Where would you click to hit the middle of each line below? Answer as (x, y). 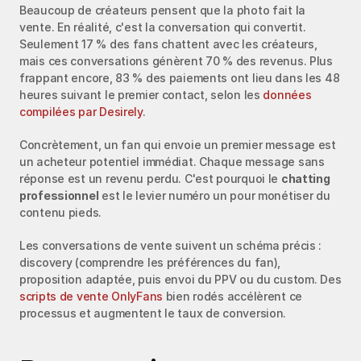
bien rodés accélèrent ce (233, 296)
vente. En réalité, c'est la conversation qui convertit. (163, 27)
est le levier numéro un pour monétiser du (214, 195)
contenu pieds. (61, 212)
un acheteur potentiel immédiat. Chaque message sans (172, 161)
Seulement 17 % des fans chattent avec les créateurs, (168, 44)
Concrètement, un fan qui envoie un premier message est (178, 144)
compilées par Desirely (81, 111)
